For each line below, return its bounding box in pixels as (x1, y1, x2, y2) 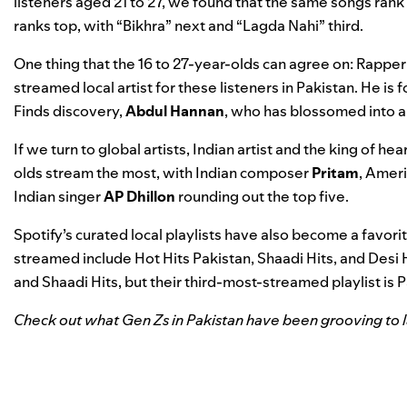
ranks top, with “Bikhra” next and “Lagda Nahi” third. (14, 15, 363, 36)
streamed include (14, 248, 134, 269)
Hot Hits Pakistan (134, 248, 251, 269)
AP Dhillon (104, 186, 175, 207)
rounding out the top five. (175, 186, 349, 207)
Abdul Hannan (125, 101, 224, 122)
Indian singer (14, 186, 104, 207)
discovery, (50, 101, 125, 122)
